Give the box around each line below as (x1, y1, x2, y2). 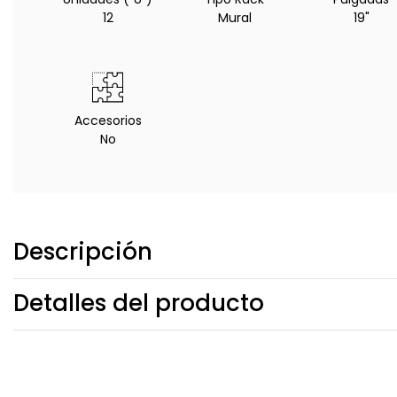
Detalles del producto (13, 287, 264, 320)
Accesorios (74, 112, 142, 129)
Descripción (13, 236, 152, 269)
